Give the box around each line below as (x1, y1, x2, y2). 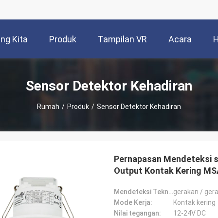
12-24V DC (173, 209, 206, 217)
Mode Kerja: (114, 199, 152, 206)
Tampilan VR (98, 34, 147, 45)
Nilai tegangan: (114, 209, 161, 217)
